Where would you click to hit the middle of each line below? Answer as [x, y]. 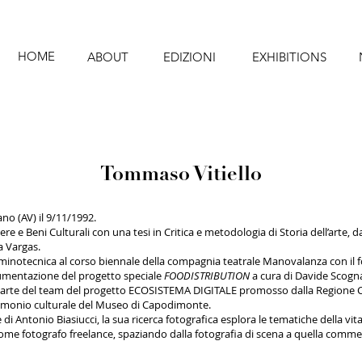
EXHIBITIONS [289, 57]
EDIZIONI [189, 57]
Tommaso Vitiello [181, 176]
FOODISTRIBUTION [207, 276]
